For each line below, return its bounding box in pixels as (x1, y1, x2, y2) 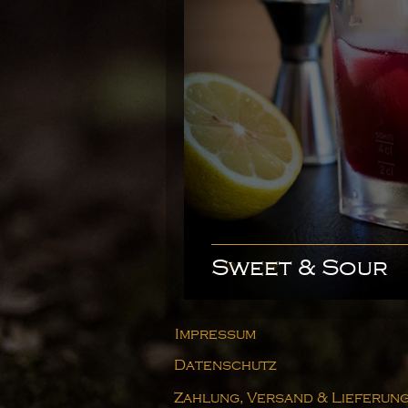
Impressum (175, 326, 256, 343)
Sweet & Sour (211, 254, 388, 281)
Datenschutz (174, 357, 277, 374)
